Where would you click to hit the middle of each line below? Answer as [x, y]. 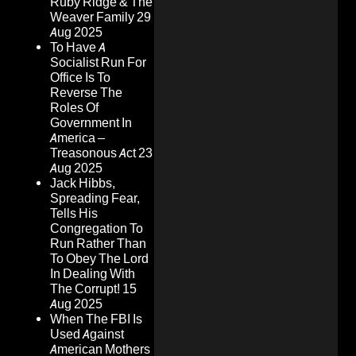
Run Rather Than [98, 244]
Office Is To [80, 78]
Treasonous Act [93, 153]
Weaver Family [92, 17]
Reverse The [86, 93]
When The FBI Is [96, 319]
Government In [91, 123]
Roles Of [74, 108]
